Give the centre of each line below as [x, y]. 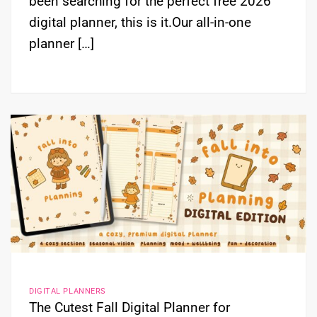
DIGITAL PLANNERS [68, 292]
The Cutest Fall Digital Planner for [129, 307]
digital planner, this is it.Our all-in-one [140, 23]
